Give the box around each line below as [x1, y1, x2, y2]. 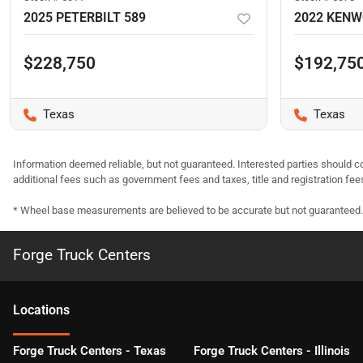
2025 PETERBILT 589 [23, 10, 146, 26]
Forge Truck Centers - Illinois [193, 344, 350, 359]
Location [13, 302, 63, 318]
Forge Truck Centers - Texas [13, 344, 166, 359]
